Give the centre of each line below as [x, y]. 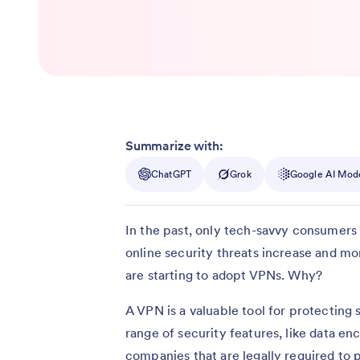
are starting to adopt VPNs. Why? [224, 274]
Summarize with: [174, 145]
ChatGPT [172, 174]
